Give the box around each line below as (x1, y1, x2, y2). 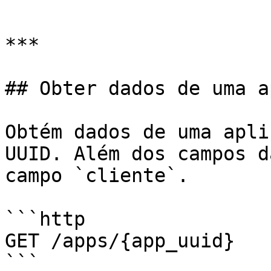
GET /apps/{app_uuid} (5, 230, 235, 252)
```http (5, 208, 85, 230)
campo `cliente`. (5, 165, 189, 186)
